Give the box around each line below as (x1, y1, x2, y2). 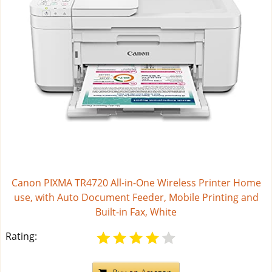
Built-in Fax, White (95, 205, 177, 219)
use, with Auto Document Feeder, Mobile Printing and (13, 191, 259, 205)
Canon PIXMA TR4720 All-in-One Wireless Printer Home (11, 176, 261, 190)
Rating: (5, 229, 37, 243)
